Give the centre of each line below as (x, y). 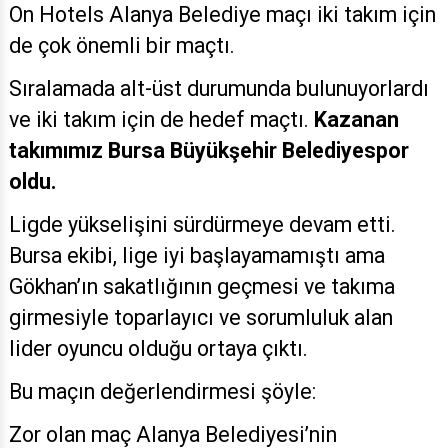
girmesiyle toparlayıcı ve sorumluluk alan (201, 318)
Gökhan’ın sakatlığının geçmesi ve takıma (202, 287)
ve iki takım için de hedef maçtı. (161, 120)
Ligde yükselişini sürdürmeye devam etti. (202, 225)
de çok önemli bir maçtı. (122, 46)
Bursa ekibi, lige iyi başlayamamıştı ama (197, 256)
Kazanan (356, 120)
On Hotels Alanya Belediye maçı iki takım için (222, 15)
